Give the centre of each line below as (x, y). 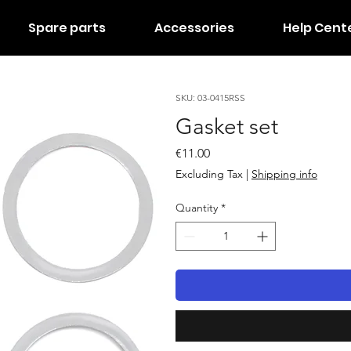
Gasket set (227, 127)
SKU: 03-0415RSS (210, 98)
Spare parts (67, 28)
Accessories (194, 28)
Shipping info (284, 174)
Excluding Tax (209, 174)
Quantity (197, 208)
